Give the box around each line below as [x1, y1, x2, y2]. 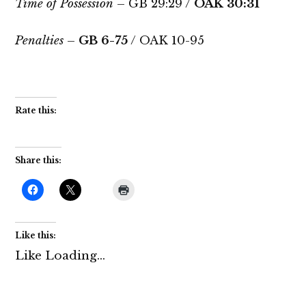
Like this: [15, 230, 57, 240]
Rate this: [15, 105, 57, 115]
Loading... [45, 249, 106, 263]
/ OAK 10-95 [128, 33, 205, 48]
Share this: [15, 154, 62, 165]
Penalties [15, 33, 64, 48]
